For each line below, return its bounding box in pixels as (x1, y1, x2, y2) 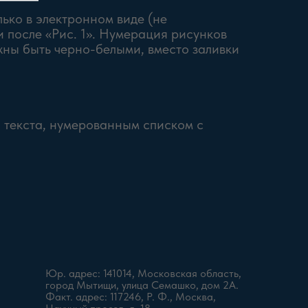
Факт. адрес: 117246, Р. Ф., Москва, (45, 290, 216, 303)
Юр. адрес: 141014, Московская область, (45, 267, 241, 280)
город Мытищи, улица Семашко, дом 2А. (45, 278, 239, 291)
